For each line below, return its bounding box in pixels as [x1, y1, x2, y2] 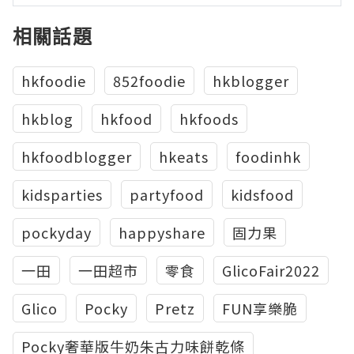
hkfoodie [21, 70, 86, 91]
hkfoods [179, 107, 239, 129]
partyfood [130, 183, 204, 205]
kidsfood [231, 183, 294, 205]
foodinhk [235, 145, 301, 167]
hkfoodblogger [21, 145, 132, 167]
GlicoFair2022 [222, 259, 320, 281]
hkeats [159, 145, 209, 167]
